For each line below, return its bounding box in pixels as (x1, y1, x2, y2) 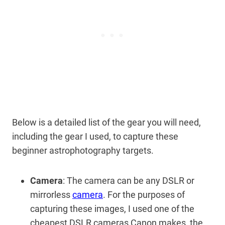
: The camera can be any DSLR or (63, 175, 194, 186)
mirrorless (30, 189, 72, 200)
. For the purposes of (103, 189, 185, 200)
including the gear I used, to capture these (12, 131, 178, 142)
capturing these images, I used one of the (30, 203, 194, 214)
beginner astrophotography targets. (12, 145, 156, 156)
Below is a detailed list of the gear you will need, (12, 117, 201, 128)
